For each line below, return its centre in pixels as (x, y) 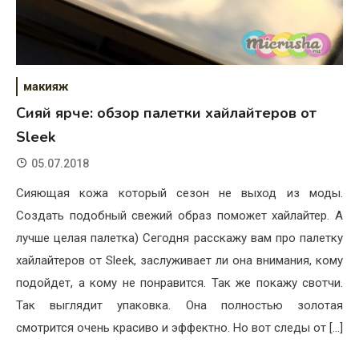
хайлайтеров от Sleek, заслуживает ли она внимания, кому (179, 260)
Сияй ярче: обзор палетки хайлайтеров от (166, 113)
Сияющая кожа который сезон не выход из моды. (179, 193)
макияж (46, 86)
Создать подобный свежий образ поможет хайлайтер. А (179, 215)
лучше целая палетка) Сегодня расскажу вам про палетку (179, 238)
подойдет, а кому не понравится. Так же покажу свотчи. (179, 282)
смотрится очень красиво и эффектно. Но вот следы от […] (179, 327)
